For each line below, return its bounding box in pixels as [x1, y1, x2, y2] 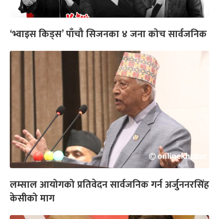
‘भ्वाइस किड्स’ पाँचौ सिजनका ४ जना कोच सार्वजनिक [10, 26, 207, 43]
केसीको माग [10, 190, 55, 207]
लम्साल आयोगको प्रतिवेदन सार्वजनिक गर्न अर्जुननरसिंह [10, 176, 209, 194]
